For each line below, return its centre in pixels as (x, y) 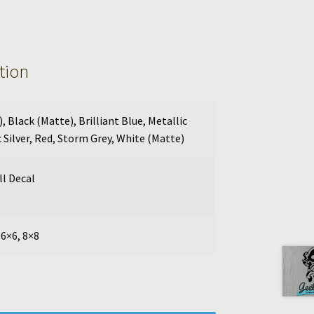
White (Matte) (150, 138)
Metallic (167, 121)
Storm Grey (84, 138)
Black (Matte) (40, 121)
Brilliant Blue (110, 121)
